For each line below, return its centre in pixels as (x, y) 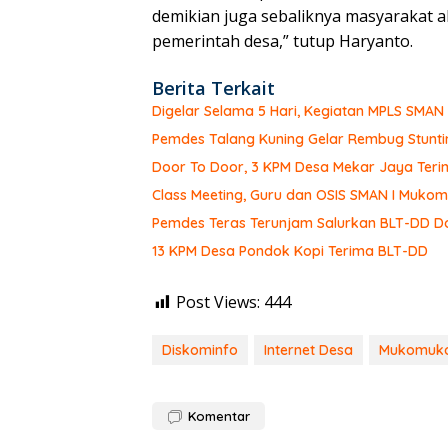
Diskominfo (200, 350)
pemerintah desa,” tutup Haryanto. (282, 41)
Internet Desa (308, 350)
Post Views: (218, 302)
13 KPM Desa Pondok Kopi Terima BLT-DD (290, 251)
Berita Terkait (213, 88)
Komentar (219, 416)
